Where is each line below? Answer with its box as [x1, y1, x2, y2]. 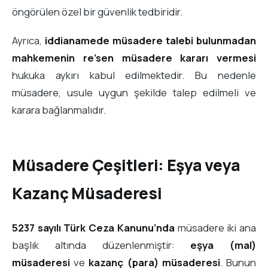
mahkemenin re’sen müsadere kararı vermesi [12, 50, 256, 65]
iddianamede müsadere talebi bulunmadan [45, 33, 256, 47]
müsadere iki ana [174, 220, 257, 234]
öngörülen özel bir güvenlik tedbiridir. [12, 5, 182, 19]
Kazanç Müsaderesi [12, 182, 162, 205]
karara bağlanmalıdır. [12, 102, 106, 117]
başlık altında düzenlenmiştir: [12, 237, 191, 252]
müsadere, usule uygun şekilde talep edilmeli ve [12, 85, 256, 99]
